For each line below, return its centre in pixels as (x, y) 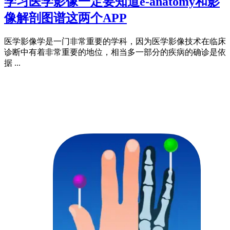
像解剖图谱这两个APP (65, 18)
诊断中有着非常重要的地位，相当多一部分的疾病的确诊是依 (115, 52)
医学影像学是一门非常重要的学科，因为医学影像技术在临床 (115, 42)
